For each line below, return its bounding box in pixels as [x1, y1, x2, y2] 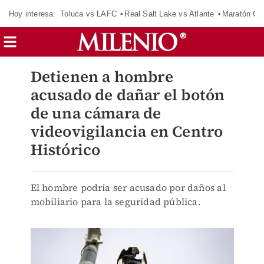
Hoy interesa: [9, 9, 56, 18]
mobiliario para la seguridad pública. [30, 195, 201, 208]
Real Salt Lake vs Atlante [124, 9, 214, 18]
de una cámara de [30, 103, 161, 124]
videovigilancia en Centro [30, 121, 223, 142]
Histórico [30, 139, 101, 160]
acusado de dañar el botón [30, 84, 225, 105]
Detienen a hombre [30, 66, 173, 87]
